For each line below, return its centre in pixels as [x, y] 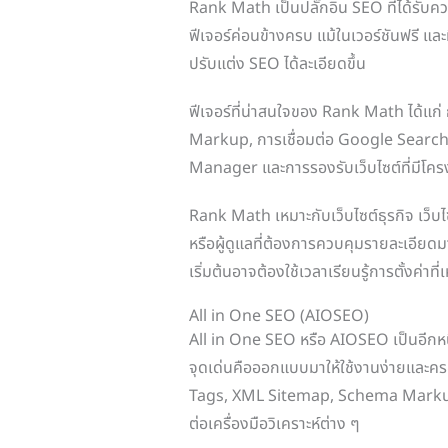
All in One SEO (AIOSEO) [278, 315]
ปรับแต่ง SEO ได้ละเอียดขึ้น [277, 63]
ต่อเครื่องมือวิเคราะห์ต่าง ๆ [274, 423]
